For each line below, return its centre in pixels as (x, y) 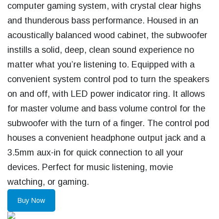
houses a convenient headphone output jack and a (106, 138)
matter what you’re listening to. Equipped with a (101, 65)
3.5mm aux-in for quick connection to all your (95, 153)
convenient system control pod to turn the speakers (108, 79)
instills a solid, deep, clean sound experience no (101, 50)
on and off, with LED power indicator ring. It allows (106, 94)
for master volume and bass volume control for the (106, 109)
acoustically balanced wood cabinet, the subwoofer (107, 35)
